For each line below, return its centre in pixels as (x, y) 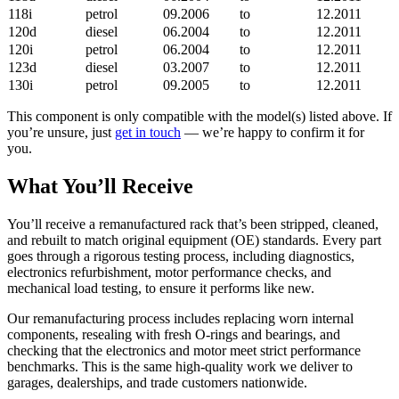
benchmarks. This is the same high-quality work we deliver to (180, 366)
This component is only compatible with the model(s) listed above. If (199, 117)
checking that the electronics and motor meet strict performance (184, 350)
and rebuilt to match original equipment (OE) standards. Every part (194, 240)
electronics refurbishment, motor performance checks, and (169, 272)
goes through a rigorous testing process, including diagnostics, (181, 256)
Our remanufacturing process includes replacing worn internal (180, 318)
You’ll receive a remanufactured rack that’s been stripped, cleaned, (193, 224)
